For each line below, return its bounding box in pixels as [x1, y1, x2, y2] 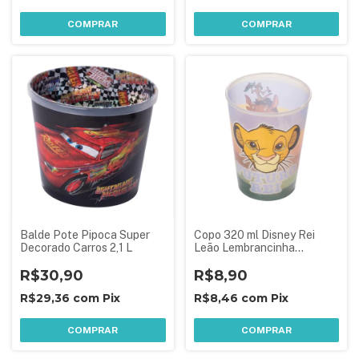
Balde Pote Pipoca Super [20, 228, 150, 241]
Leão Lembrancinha [193, 241, 295, 254]
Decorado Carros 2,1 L [20, 241, 132, 254]
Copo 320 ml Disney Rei [193, 228, 315, 241]
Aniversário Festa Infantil [193, 254, 325, 267]
